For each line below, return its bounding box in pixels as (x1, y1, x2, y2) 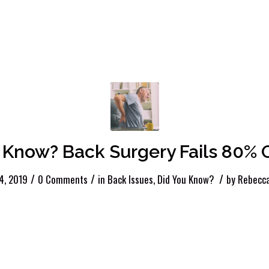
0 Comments (37, 171, 88, 187)
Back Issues (107, 171, 153, 187)
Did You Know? (157, 171, 214, 187)
